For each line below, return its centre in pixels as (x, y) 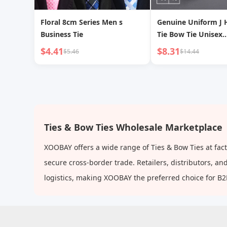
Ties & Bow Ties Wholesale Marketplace (133, 127)
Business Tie (62, 34)
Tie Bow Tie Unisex (190, 34)
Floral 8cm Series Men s (82, 22)
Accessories (177, 46)
